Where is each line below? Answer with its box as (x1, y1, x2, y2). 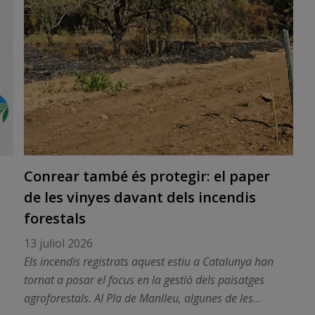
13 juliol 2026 (23, 236, 93, 251)
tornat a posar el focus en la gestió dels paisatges (23, 272, 264, 288)
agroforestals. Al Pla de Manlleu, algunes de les (23, 290, 253, 306)
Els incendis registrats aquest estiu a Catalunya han (23, 254, 274, 269)
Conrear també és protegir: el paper (23, 167, 270, 186)
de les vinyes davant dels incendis (23, 188, 256, 207)
